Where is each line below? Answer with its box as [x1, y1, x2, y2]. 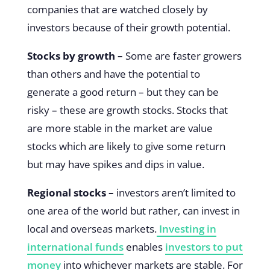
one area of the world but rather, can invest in [27, 203, 240, 218]
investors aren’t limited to [113, 185, 236, 199]
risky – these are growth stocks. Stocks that [27, 102, 228, 117]
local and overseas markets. [27, 221, 157, 236]
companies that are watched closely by [27, 2, 208, 16]
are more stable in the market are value [27, 121, 213, 135]
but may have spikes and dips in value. [27, 157, 207, 171]
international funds [27, 239, 124, 254]
